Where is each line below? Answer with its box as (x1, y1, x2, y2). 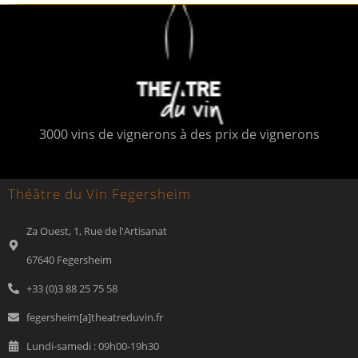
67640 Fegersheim (26, 252, 112, 267)
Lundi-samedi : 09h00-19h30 (26, 338, 159, 353)
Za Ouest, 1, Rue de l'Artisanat (26, 223, 167, 238)
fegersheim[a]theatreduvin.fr (26, 309, 163, 324)
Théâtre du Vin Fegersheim (8, 184, 191, 203)
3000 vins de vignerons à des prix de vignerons (38, 125, 320, 144)
